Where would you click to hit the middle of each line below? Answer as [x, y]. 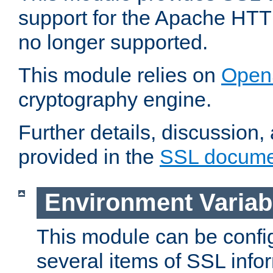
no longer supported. [113, 42]
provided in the [89, 157]
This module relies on [120, 75]
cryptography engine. [115, 100]
